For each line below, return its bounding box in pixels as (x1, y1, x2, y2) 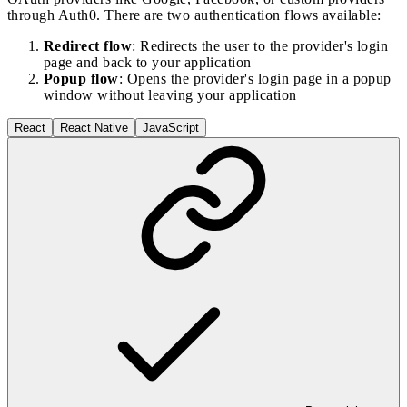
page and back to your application (44, 55, 252, 70)
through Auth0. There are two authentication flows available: (7, 7, 382, 23)
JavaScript (143, 121, 199, 134)
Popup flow (44, 71, 119, 86)
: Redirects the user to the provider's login (132, 38, 389, 54)
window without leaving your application (44, 87, 297, 103)
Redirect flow (44, 38, 133, 54)
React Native (60, 121, 128, 134)
